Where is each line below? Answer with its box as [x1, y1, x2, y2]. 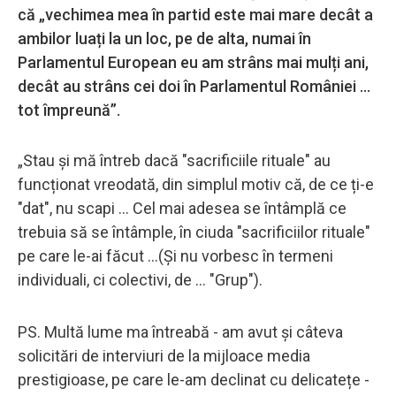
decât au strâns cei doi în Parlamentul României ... [18, 76, 370, 95]
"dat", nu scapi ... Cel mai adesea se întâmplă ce [18, 198, 346, 217]
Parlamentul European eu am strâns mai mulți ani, [18, 52, 369, 72]
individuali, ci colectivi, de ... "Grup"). [18, 270, 263, 289]
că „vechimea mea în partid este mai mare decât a [18, 4, 373, 24]
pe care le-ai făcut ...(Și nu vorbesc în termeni [18, 246, 333, 265]
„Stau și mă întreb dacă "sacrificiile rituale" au [18, 150, 331, 170]
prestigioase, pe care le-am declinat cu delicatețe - [18, 369, 369, 389]
